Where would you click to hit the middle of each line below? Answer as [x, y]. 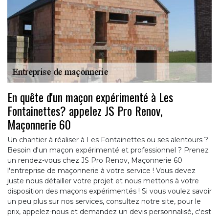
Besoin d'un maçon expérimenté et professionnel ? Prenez [108, 150]
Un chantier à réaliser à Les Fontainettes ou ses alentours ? [108, 140]
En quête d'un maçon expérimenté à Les [90, 97]
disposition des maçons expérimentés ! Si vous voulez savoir [109, 191]
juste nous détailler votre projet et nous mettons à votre [103, 181]
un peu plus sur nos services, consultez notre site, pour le [104, 202]
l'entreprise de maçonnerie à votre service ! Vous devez [101, 171]
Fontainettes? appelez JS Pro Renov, [85, 111]
